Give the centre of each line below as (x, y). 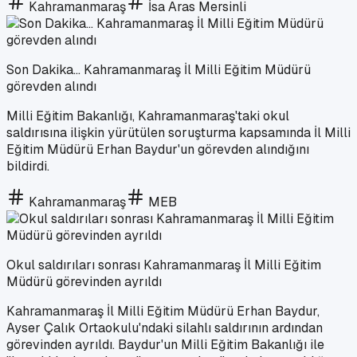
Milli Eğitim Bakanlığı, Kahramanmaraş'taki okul (148, 116)
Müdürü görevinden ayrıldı (84, 281)
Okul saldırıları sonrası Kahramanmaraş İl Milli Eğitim (164, 265)
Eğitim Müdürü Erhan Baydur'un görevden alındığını (158, 149)
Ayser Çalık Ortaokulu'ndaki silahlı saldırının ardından (165, 328)
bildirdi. (28, 166)
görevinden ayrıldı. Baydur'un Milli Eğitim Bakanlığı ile (165, 344)
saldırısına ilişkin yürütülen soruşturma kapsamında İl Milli (178, 132)
